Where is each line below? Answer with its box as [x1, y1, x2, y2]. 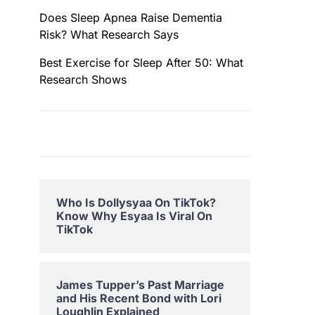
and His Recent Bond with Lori [56, 291, 221, 305]
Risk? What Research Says [39, 27, 179, 41]
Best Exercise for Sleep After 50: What [39, 56, 243, 70]
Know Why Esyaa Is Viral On [56, 209, 212, 223]
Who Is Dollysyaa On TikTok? [56, 195, 216, 210]
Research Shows [39, 72, 127, 86]
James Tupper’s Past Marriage [56, 278, 224, 292]
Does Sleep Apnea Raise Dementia [39, 11, 222, 25]
